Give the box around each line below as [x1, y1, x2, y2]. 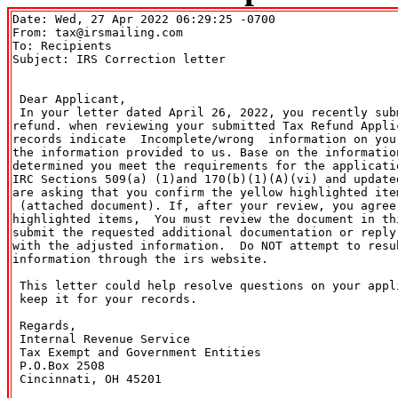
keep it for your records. [12, 291, 204, 306]
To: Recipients [12, 38, 119, 52]
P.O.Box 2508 [12, 358, 105, 372]
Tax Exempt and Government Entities [12, 345, 261, 359]
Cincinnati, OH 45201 [12, 371, 162, 386]
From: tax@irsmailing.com [12, 25, 183, 39]
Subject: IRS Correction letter [12, 52, 226, 66]
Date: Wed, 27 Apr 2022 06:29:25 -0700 [12, 12, 275, 26]
